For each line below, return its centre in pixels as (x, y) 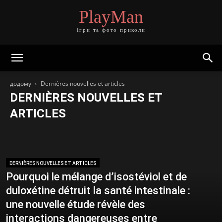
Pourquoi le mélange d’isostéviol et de (96, 177)
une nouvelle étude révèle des (76, 204)
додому (21, 83)
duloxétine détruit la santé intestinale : (98, 191)
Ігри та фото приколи (111, 30)
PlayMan (111, 17)
